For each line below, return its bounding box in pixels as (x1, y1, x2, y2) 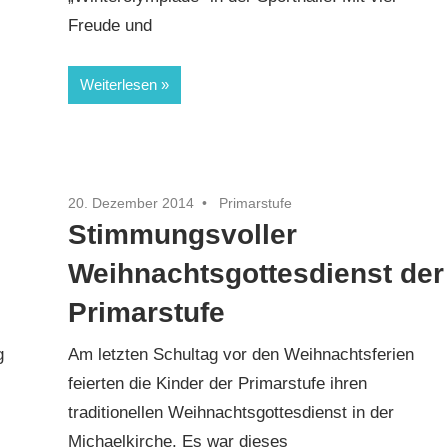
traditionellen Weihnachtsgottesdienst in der (68, 403, 395, 423)
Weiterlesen (80, 75, 158, 93)
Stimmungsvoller (68, 218, 298, 250)
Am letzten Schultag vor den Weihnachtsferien (68, 345, 415, 365)
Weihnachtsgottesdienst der (68, 257, 445, 289)
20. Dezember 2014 (68, 194, 195, 211)
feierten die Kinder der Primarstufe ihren (68, 374, 368, 394)
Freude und (68, 16, 153, 36)
